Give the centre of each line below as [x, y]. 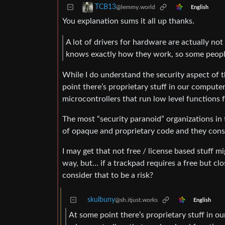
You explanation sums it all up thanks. [128, 21]
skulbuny [101, 200]
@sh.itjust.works [136, 200]
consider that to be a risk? [108, 176]
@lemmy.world [136, 7]
